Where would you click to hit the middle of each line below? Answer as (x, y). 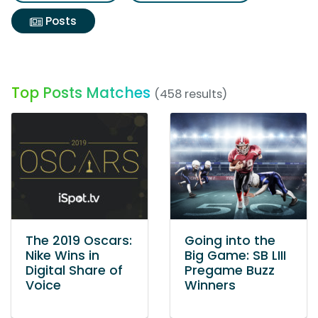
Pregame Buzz (230, 270)
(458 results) (191, 94)
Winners (210, 285)
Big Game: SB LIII (235, 256)
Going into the (230, 241)
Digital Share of (74, 270)
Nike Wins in (62, 256)
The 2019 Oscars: (79, 241)
